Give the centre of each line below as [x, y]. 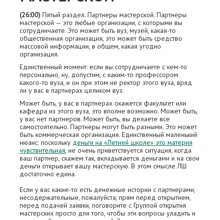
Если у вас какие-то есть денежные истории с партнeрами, [107, 190]
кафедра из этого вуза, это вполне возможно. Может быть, [109, 111]
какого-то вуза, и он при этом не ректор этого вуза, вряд [106, 83]
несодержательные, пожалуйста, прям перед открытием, [105, 198]
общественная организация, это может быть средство [101, 39]
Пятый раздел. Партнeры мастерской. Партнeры [113, 15]
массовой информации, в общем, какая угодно [90, 46]
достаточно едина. [48, 174]
